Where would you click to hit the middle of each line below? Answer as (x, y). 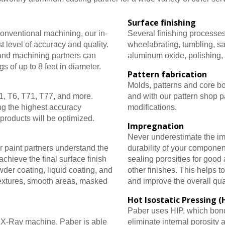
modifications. (152, 107)
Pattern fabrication (167, 74)
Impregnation (156, 126)
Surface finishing (162, 22)
